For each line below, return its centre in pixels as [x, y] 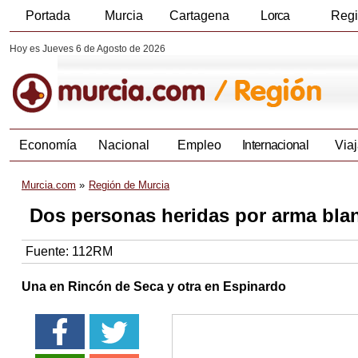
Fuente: [49, 252]
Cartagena [199, 16]
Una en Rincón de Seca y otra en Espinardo [154, 287]
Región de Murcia [129, 185]
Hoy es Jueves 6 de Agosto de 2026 [88, 49]
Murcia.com [49, 185]
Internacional [275, 145]
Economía [48, 145]
